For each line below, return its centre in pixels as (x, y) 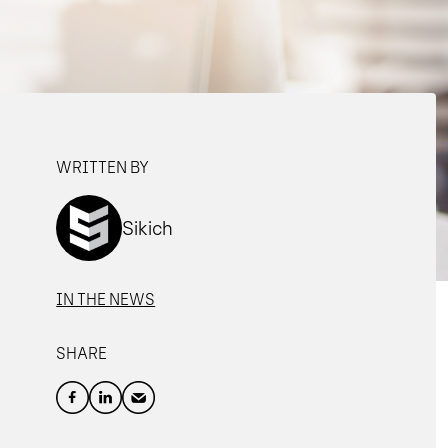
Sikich (148, 228)
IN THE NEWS (106, 300)
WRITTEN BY (103, 168)
